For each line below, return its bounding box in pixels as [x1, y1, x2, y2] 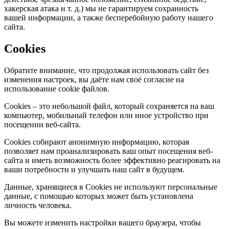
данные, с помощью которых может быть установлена [4, 191, 193, 200]
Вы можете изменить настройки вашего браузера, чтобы [4, 218, 201, 227]
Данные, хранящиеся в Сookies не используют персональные [4, 182, 217, 191]
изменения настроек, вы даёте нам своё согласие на [4, 75, 184, 84]
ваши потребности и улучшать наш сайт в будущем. [4, 165, 185, 174]
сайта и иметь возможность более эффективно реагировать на [4, 155, 220, 165]
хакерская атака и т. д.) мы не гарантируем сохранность [4, 4, 198, 13]
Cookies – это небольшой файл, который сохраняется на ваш [4, 101, 214, 110]
